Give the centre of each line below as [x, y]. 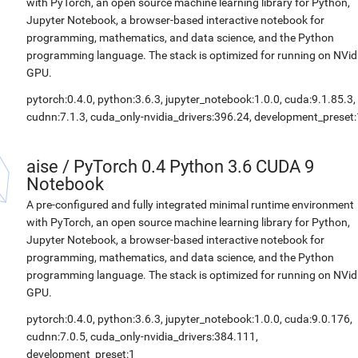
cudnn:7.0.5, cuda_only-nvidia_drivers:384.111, [142, 336]
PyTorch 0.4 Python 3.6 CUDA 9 [194, 167]
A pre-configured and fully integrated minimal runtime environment [190, 205]
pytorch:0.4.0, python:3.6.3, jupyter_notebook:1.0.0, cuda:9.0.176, [189, 319]
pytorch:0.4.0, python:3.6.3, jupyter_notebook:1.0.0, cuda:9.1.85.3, [191, 99]
